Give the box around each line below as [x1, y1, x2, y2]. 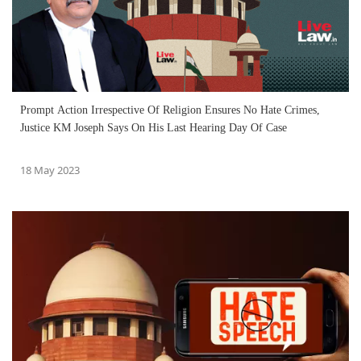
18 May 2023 [20, 163, 80, 178]
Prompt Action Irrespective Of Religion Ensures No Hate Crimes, [20, 104, 320, 117]
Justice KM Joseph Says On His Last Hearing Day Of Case [20, 122, 287, 135]
